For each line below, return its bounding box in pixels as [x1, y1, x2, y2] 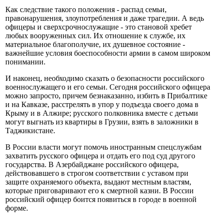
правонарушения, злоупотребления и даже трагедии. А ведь [5, 14, 204, 23]
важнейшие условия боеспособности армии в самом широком [5, 49, 210, 58]
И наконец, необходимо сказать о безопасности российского [5, 74, 204, 83]
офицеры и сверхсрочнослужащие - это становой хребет [5, 23, 192, 31]
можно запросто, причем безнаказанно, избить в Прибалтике [5, 92, 207, 100]
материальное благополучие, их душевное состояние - [5, 40, 185, 49]
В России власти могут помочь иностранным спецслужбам [5, 143, 201, 152]
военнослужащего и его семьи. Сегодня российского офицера [5, 83, 210, 92]
